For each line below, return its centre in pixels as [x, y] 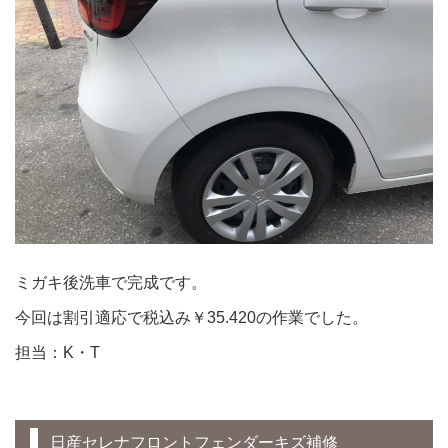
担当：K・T [57, 351]
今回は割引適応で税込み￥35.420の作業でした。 [191, 316]
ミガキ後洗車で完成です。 [111, 281]
